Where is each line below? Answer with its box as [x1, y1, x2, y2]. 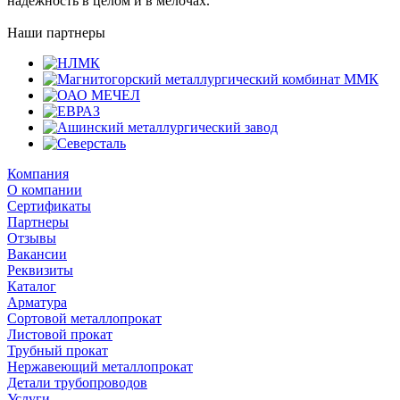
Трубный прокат [7, 342, 108, 358]
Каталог [7, 278, 56, 294]
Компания [7, 165, 69, 181]
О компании [7, 181, 82, 197]
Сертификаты [7, 197, 91, 213]
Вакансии [7, 246, 67, 262]
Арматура [7, 294, 67, 310]
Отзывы [7, 229, 56, 246]
